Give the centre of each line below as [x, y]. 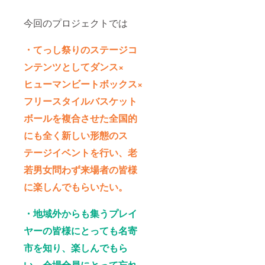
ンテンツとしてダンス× [74, 67]
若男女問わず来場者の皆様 [80, 170]
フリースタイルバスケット [80, 101]
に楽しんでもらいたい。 [76, 187]
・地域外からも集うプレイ [80, 214]
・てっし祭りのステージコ [80, 50]
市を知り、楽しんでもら [76, 248]
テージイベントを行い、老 [80, 153]
